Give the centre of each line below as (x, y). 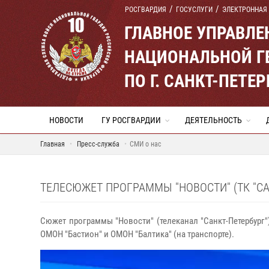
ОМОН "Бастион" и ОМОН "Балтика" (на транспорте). (137, 234)
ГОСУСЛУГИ (194, 10)
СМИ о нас (146, 144)
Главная (53, 144)
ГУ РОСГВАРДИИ (131, 120)
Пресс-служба (98, 144)
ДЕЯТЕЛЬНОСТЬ (213, 120)
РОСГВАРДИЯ (146, 10)
